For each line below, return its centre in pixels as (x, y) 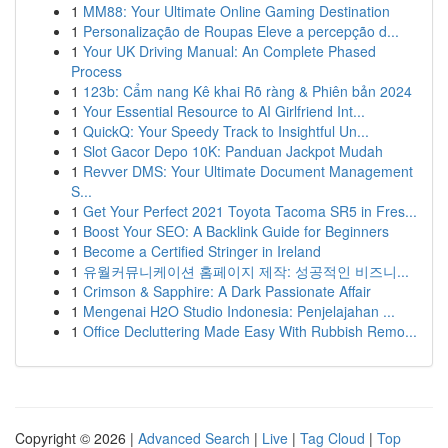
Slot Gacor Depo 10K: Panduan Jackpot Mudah (233, 151)
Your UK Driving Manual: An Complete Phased (229, 51)
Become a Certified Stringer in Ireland (202, 251)
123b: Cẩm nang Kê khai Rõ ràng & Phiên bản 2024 (247, 91)
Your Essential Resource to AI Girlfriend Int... (224, 111)
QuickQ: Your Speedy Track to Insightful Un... (226, 131)
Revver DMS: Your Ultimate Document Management (248, 171)
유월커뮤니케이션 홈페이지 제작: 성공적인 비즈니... (246, 271)
